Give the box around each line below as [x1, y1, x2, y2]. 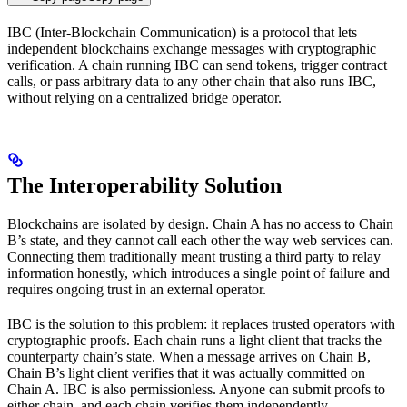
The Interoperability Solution [7, 174, 282, 198]
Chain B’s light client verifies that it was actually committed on [7, 365, 365, 382]
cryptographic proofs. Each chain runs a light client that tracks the [7, 333, 382, 349]
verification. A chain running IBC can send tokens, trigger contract [7, 57, 387, 74]
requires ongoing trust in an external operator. [7, 282, 266, 298]
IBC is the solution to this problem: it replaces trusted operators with [7, 316, 395, 333]
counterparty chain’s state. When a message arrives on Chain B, [7, 349, 371, 365]
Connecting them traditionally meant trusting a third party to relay [7, 249, 381, 265]
